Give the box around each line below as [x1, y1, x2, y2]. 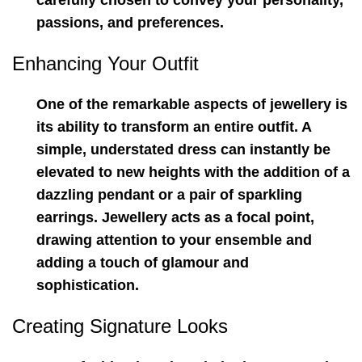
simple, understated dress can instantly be [36, 141, 330, 158]
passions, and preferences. [36, 15, 224, 31]
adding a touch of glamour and [36, 255, 249, 271]
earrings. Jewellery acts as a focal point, [36, 209, 314, 225]
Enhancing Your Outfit [12, 53, 199, 74]
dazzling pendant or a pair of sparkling [36, 187, 302, 203]
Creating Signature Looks [12, 315, 228, 337]
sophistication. [36, 277, 139, 293]
